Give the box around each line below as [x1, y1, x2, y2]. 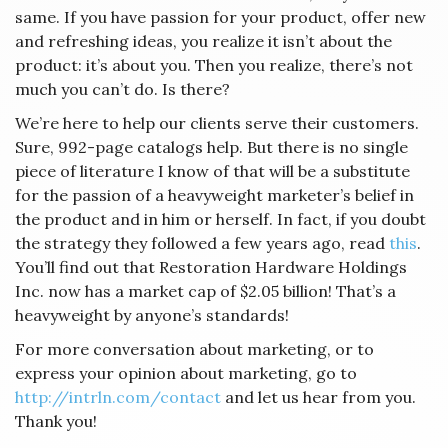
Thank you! [15, 411, 97, 431]
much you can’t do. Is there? [15, 79, 230, 99]
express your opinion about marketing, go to [15, 363, 357, 383]
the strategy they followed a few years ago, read [15, 233, 389, 253]
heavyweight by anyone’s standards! [15, 305, 289, 325]
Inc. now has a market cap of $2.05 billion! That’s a [15, 281, 396, 301]
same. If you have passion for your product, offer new [15, 7, 426, 27]
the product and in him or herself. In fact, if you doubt [15, 209, 426, 229]
